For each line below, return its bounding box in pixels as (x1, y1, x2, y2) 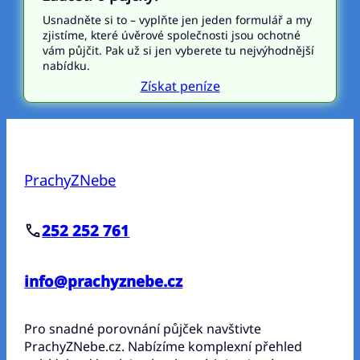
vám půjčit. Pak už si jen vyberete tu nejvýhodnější (42, 43, 314, 59)
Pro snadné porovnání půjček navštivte (24, 319, 262, 337)
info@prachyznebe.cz (24, 271, 183, 292)
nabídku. (42, 58, 90, 74)
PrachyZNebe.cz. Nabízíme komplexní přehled (24, 337, 303, 355)
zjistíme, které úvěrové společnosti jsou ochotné (42, 27, 301, 43)
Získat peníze (140, 77, 220, 96)
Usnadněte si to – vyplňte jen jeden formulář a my (42, 12, 312, 28)
